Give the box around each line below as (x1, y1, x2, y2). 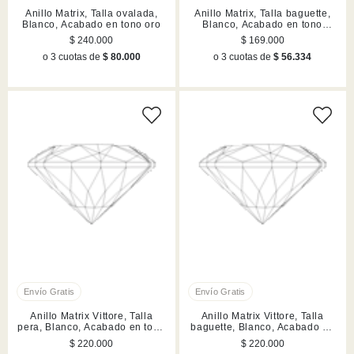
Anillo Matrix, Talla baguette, (194, 7, 331, 19)
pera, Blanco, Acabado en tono (17, 322, 166, 333)
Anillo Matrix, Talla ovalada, (24, 7, 158, 19)
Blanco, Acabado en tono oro (22, 18, 161, 30)
